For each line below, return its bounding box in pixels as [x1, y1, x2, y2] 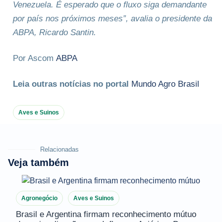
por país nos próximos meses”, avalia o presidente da [13, 13, 212, 23]
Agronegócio [21, 195, 57, 202]
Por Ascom [13, 53, 56, 63]
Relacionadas [40, 145, 79, 153]
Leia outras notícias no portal [13, 79, 131, 89]
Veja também [8, 157, 69, 168]
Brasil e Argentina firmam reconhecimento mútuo [16, 210, 196, 220]
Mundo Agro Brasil [131, 79, 199, 89]
